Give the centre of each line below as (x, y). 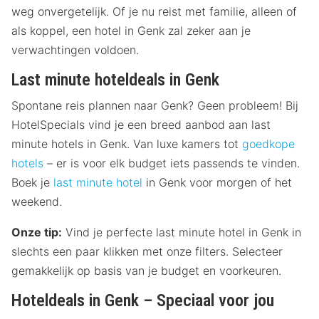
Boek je (32, 183)
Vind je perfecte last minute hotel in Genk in (182, 232)
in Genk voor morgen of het (217, 183)
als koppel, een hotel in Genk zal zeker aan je (131, 31)
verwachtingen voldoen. (75, 50)
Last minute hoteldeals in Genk (115, 80)
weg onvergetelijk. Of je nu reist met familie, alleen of (154, 12)
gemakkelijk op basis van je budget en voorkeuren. (146, 271)
